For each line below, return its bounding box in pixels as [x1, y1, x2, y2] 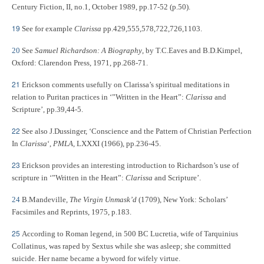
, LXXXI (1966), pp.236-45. [73, 139, 161, 148]
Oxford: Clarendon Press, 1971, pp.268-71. [12, 58, 148, 67]
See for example [22, 24, 74, 33]
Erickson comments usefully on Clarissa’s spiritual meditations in [22, 80, 230, 89]
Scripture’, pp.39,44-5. [12, 105, 83, 114]
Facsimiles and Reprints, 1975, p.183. [12, 207, 131, 216]
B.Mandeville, [20, 195, 70, 204]
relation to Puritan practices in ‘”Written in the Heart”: [12, 93, 186, 101]
